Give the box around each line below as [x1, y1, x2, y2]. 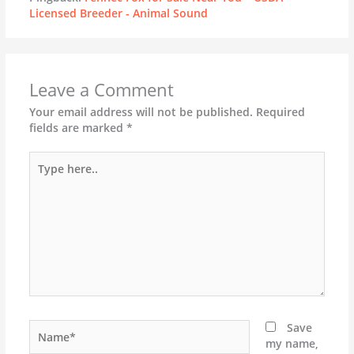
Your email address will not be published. [28, 104, 253, 119]
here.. [28, 167, 59, 183]
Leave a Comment [28, 77, 174, 101]
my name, [265, 336, 319, 352]
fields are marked [28, 119, 126, 135]
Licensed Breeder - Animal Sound [28, 6, 208, 21]
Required [255, 104, 305, 119]
